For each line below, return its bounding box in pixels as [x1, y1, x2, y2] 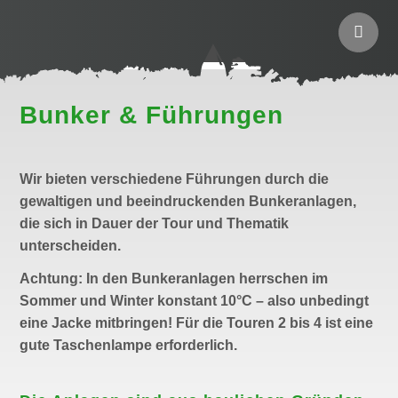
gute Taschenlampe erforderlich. [20, 338, 238, 353]
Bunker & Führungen [20, 101, 284, 129]
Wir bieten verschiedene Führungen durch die [20, 171, 330, 187]
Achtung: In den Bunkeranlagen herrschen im [20, 271, 329, 286]
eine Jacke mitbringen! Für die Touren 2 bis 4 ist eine [20, 315, 374, 330]
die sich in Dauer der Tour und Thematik [20, 216, 290, 231]
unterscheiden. [20, 238, 122, 253]
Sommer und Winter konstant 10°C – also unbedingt [20, 293, 370, 308]
